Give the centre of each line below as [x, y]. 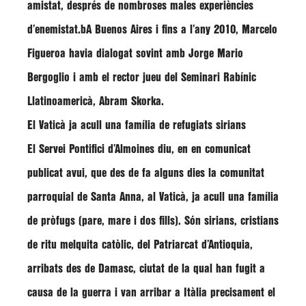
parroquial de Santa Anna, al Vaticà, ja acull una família [153, 197]
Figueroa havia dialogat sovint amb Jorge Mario [135, 54]
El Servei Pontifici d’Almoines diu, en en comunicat [139, 149]
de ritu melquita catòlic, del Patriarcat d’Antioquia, [140, 245]
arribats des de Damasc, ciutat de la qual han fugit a [146, 269]
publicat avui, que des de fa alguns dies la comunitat [146, 173]
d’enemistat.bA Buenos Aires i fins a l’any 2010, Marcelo [152, 30]
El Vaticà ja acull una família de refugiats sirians [137, 125]
